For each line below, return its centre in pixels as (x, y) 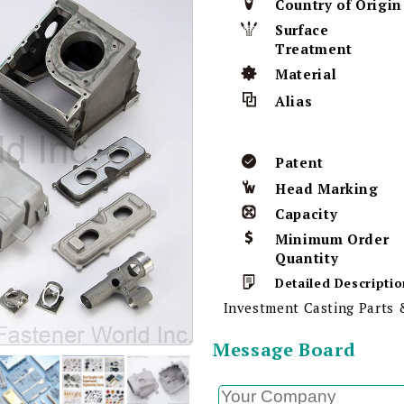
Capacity (307, 214)
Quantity (307, 258)
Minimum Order (332, 239)
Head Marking (327, 189)
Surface (302, 30)
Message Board (285, 350)
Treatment (314, 49)
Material (306, 74)
